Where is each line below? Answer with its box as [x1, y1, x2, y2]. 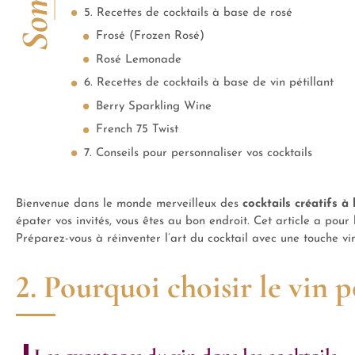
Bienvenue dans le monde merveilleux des [16, 198, 242, 210]
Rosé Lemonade [96, 53, 181, 66]
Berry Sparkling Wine [96, 100, 212, 113]
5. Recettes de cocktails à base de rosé [84, 6, 292, 19]
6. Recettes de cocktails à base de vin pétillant [84, 77, 334, 89]
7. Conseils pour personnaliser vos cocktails [84, 147, 312, 159]
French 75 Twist [96, 124, 178, 136]
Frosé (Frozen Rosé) [96, 30, 204, 42]
